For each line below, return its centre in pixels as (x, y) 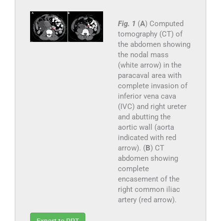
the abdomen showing (154, 45)
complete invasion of (152, 86)
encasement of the (148, 179)
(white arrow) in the (149, 65)
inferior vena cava (147, 96)
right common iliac (149, 190)
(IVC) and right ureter (152, 107)
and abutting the (144, 117)
